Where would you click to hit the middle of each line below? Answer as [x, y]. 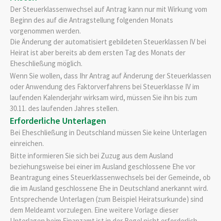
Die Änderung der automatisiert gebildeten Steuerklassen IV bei [108, 42]
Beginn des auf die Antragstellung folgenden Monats [92, 20]
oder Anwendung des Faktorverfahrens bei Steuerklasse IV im [105, 86]
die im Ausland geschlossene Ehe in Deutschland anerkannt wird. [109, 188]
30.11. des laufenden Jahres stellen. [64, 108]
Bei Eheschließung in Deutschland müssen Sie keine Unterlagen [108, 133]
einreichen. [27, 144]
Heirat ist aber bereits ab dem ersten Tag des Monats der [98, 53]
